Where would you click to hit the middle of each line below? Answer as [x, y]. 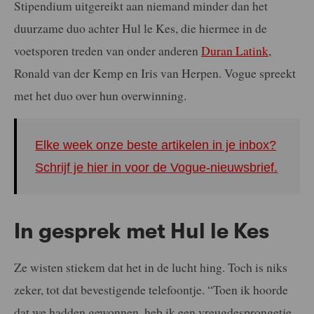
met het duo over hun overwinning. [100, 95]
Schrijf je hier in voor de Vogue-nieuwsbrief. [157, 168]
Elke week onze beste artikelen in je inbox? [156, 145]
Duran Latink [235, 50]
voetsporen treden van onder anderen [108, 50]
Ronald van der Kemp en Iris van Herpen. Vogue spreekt [155, 73]
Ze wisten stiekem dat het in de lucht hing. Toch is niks [151, 267]
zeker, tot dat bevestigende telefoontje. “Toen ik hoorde [151, 289]
